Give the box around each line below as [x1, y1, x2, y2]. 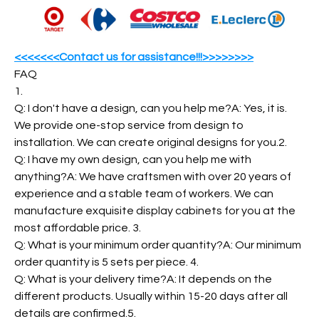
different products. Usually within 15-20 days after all [14, 291, 288, 303]
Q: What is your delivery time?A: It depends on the [14, 273, 272, 286]
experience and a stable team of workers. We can [14, 188, 273, 200]
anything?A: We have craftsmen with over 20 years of [14, 171, 291, 183]
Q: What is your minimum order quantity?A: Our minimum [14, 239, 301, 251]
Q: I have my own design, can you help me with [14, 154, 251, 166]
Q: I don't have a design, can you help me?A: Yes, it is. [14, 103, 287, 115]
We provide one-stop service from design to [14, 120, 244, 132]
